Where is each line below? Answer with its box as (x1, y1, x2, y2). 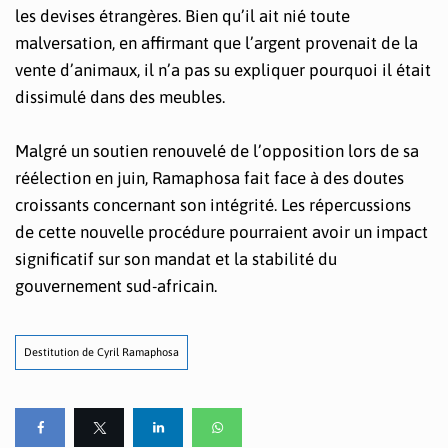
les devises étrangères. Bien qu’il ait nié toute (15, 5, 350, 26)
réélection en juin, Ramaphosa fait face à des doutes (15, 167, 404, 188)
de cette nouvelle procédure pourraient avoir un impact (15, 221, 428, 242)
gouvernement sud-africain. (15, 275, 217, 296)
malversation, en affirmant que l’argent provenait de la (15, 32, 418, 53)
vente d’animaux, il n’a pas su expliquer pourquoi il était (15, 59, 431, 80)
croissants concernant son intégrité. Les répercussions (15, 194, 411, 215)
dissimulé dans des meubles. (15, 86, 225, 107)
